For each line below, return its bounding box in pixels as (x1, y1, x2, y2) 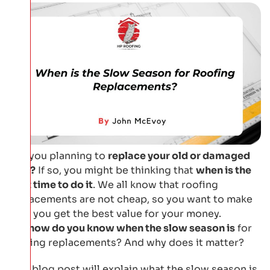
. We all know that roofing (93, 178, 218, 191)
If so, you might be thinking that (36, 163, 196, 177)
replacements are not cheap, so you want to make (9, 192, 253, 206)
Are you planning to (9, 149, 108, 162)
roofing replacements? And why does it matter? (9, 236, 244, 249)
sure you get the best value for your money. (9, 207, 221, 220)
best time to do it (9, 178, 93, 191)
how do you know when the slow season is (28, 221, 235, 234)
